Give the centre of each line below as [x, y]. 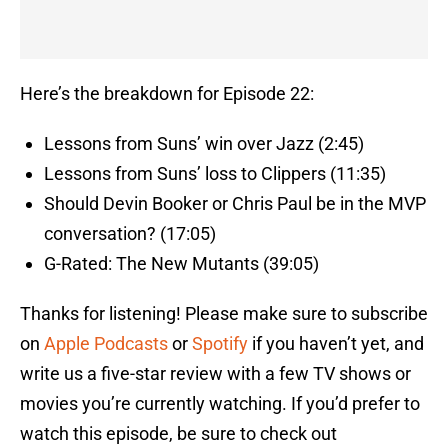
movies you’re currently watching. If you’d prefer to [220, 404]
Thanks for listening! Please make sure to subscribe [224, 314]
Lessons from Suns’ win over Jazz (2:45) [204, 144]
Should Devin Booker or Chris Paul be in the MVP [235, 204]
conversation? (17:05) [130, 234]
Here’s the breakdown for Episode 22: [167, 94]
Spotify [220, 344]
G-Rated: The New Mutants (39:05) [181, 264]
